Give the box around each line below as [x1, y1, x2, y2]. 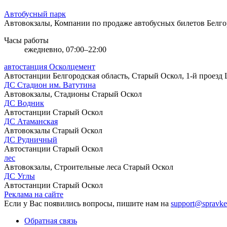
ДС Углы [4, 171, 35, 180]
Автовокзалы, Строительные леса [4, 162, 123, 171]
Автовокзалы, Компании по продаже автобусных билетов [4, 18, 207, 27]
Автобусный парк [4, 9, 66, 18]
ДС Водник [4, 98, 44, 107]
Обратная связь [24, 216, 77, 225]
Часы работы [4, 35, 49, 45]
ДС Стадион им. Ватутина [4, 80, 96, 89]
